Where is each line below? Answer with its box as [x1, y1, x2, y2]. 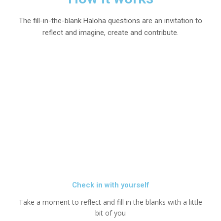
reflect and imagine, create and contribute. [42, 28, 179, 37]
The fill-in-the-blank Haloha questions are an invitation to [19, 16, 202, 25]
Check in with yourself [72, 181, 149, 190]
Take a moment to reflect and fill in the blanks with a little [19, 197, 202, 207]
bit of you [95, 208, 126, 218]
